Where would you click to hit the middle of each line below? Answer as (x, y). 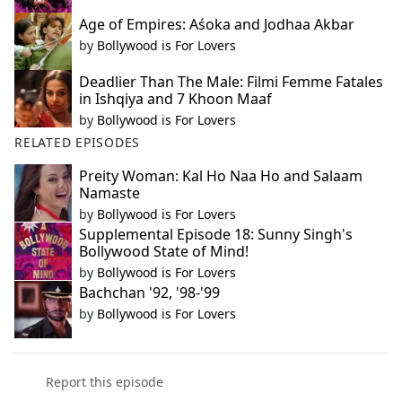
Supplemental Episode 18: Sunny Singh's (216, 235)
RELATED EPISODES (78, 143)
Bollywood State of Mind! (164, 252)
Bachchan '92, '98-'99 (149, 293)
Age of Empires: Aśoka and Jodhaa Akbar (217, 25)
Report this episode (104, 382)
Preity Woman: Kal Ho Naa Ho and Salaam (221, 176)
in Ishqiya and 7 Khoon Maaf (175, 99)
